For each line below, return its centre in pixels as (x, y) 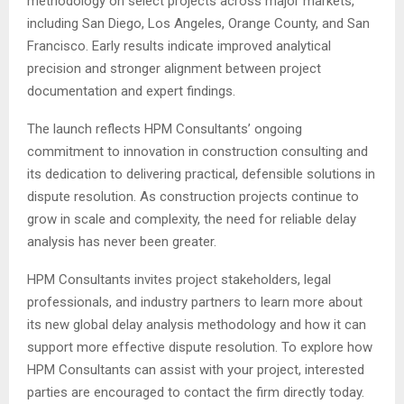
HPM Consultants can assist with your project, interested (196, 370)
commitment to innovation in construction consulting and (197, 152)
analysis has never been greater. (122, 242)
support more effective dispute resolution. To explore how (200, 348)
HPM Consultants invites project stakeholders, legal (179, 280)
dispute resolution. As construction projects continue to (193, 197)
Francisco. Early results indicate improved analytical (179, 46)
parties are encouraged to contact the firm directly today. (196, 393)
